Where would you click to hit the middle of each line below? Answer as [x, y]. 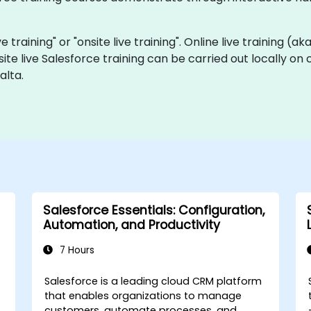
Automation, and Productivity [131, 225]
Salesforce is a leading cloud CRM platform [153, 281]
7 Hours [75, 250]
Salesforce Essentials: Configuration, [153, 210]
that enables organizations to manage [143, 295]
